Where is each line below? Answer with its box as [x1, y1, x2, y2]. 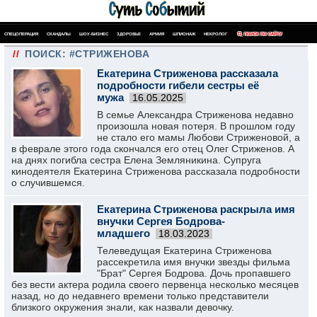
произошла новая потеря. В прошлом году [97, 120, 295, 132]
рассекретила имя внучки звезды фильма [97, 256, 290, 267]
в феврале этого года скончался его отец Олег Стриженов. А [11, 143, 294, 154]
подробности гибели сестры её [97, 79, 259, 91]
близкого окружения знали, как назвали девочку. [11, 301, 234, 313]
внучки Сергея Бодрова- [97, 215, 225, 227]
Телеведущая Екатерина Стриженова [97, 245, 272, 256]
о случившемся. [11, 177, 85, 188]
